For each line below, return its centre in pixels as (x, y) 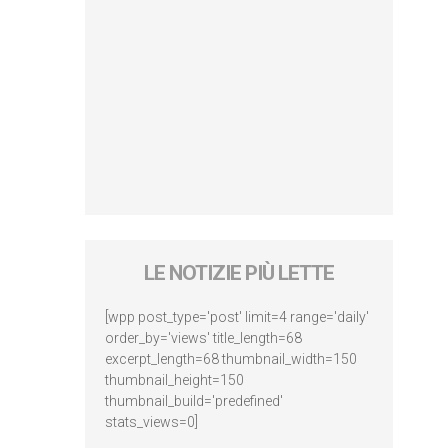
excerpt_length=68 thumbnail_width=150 (230, 358)
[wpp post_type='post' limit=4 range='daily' (236, 316)
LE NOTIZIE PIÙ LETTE (238, 272)
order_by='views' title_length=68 (203, 337)
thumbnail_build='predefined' (193, 400)
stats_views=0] (151, 421)
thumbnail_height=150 (174, 379)
